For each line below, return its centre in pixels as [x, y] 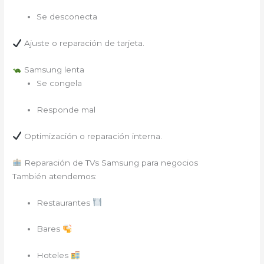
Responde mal [66, 109]
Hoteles [54, 255]
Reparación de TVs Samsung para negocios [110, 162]
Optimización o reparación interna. [92, 136]
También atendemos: [55, 176]
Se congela [60, 83]
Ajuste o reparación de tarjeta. [83, 43]
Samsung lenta [53, 70]
